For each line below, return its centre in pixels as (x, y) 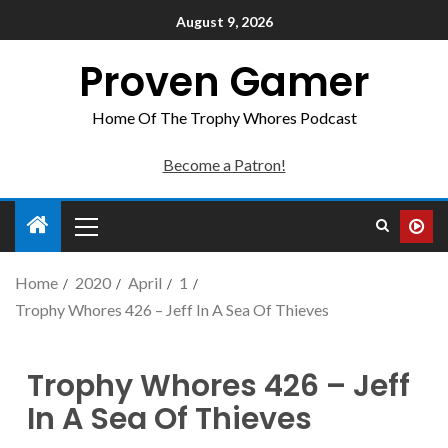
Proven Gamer (224, 82)
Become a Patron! (224, 164)
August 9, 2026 (224, 22)
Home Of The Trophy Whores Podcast (224, 117)
